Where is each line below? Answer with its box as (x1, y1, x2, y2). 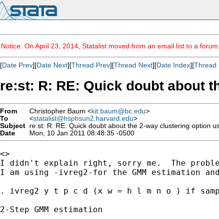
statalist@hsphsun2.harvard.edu (33, 114, 133, 122)
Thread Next (114, 61, 153, 69)
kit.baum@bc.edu (91, 107, 146, 115)
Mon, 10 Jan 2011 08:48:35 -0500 (25, 129, 134, 137)
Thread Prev (71, 61, 110, 69)
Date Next (37, 61, 67, 69)
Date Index (156, 61, 190, 69)
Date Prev (2, 61, 33, 69)
